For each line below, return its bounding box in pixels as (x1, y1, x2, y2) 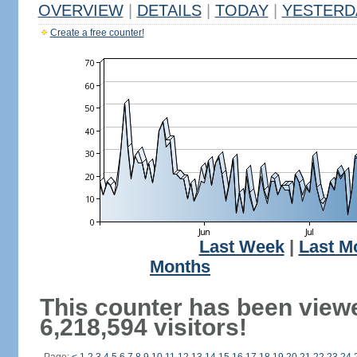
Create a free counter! (49, 27, 144, 38)
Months (150, 257, 210, 277)
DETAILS (136, 2, 202, 19)
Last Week (198, 237, 284, 257)
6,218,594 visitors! (39, 314, 247, 340)
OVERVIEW (37, 2, 124, 19)
